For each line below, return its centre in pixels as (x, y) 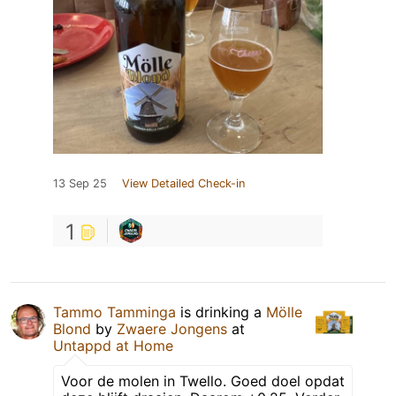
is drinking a (221, 312)
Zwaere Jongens (172, 329)
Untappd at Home (113, 346)
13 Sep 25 (80, 184)
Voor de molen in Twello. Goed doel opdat (203, 381)
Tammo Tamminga (114, 312)
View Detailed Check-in (183, 184)
